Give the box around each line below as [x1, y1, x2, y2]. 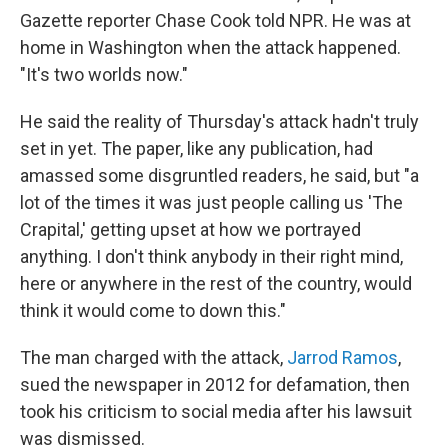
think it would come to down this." [20, 300, 286, 321]
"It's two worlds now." [20, 64, 188, 85]
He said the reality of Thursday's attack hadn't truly [20, 111, 419, 132]
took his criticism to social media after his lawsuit [20, 401, 412, 422]
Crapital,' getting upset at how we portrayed [20, 219, 361, 240]
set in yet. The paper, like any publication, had [20, 138, 373, 159]
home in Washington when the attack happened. [20, 37, 401, 58]
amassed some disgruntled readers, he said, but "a [20, 165, 419, 186]
